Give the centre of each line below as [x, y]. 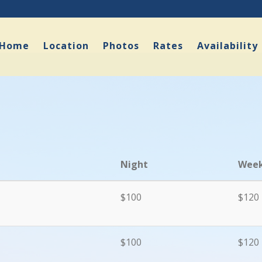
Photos [121, 46]
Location [66, 46]
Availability [227, 46]
